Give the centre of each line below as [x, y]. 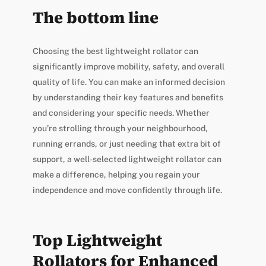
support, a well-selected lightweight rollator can [127, 159]
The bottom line [95, 18]
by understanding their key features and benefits [128, 98]
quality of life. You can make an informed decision [129, 82]
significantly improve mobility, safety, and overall [128, 67]
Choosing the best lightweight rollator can [115, 51]
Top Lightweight [97, 240]
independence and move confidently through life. [127, 190]
